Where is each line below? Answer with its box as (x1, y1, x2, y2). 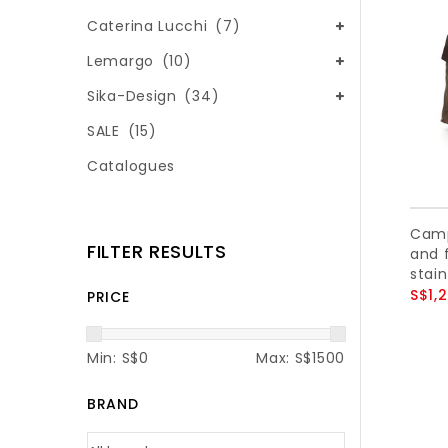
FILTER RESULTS (87, 238, 227, 264)
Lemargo (87, 51, 159, 72)
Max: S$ (256, 348, 313, 369)
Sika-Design (87, 86, 182, 107)
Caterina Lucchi (87, 16, 213, 37)
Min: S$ (87, 348, 139, 369)
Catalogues (87, 156, 175, 177)
